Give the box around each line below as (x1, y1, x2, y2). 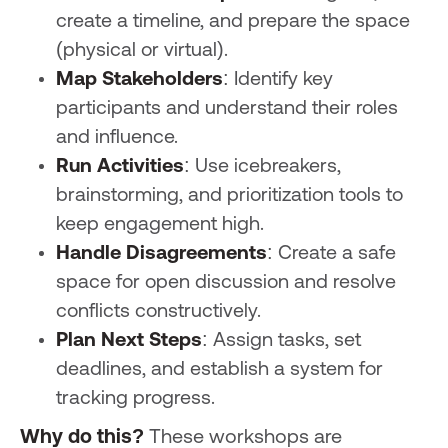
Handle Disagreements (55, 243, 267, 264)
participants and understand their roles (55, 98, 398, 119)
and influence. (55, 127, 178, 148)
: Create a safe (266, 243, 396, 264)
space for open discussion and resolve (55, 272, 396, 293)
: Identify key (222, 69, 333, 90)
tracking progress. (55, 388, 215, 409)
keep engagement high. (55, 214, 264, 235)
